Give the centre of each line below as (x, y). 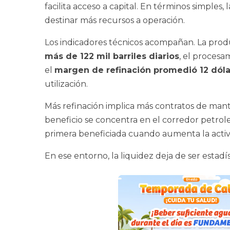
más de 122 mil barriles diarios (112, 56)
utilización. (66, 84)
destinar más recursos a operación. (115, 21)
